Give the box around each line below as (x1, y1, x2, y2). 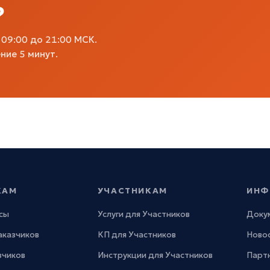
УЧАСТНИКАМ (97, 185, 168, 196)
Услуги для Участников (97, 209, 190, 219)
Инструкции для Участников (97, 250, 213, 260)
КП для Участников (97, 229, 176, 240)
